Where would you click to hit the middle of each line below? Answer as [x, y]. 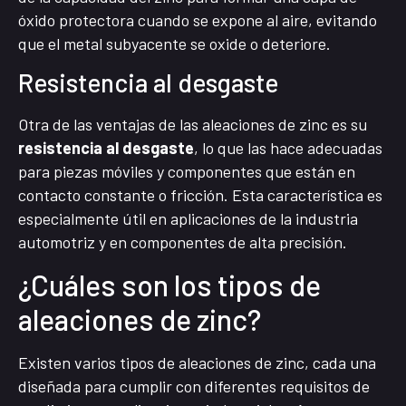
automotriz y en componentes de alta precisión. [183, 242]
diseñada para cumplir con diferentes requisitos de [194, 386]
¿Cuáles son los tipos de [169, 284]
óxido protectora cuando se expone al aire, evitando [198, 19]
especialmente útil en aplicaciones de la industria [188, 219]
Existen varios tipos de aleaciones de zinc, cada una [197, 362]
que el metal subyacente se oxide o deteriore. [174, 43]
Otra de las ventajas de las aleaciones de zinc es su [193, 125]
